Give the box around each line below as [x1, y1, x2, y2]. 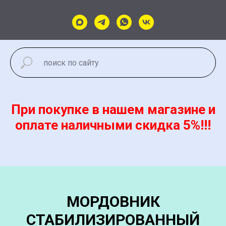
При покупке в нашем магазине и [11, 102, 215, 117]
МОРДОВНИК [66, 193, 160, 210]
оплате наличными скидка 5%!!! [15, 118, 211, 133]
